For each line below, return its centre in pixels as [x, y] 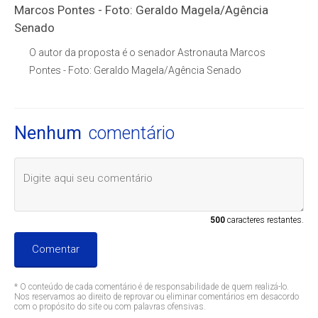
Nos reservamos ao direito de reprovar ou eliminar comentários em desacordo [157, 297]
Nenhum [48, 133]
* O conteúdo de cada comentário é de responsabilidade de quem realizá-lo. [152, 287]
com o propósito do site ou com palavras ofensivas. [110, 307]
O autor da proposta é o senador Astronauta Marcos [147, 53]
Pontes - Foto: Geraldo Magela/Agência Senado [135, 71]
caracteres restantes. [264, 220]
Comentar [56, 250]
